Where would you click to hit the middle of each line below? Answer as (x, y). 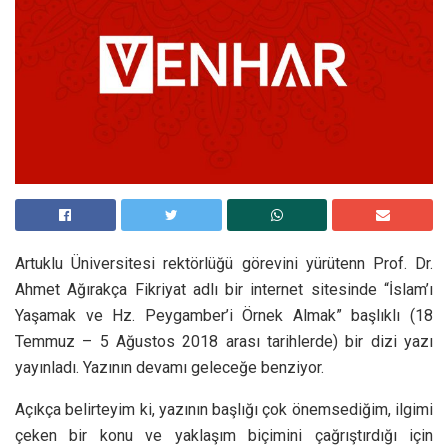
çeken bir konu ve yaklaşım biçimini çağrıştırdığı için (224, 435)
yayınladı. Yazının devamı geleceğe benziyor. (169, 367)
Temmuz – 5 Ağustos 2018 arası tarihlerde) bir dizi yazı (224, 341)
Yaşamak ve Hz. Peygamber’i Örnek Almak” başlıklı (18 (224, 315)
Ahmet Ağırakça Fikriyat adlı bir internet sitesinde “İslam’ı (224, 289)
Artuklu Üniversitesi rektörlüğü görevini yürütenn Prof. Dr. (224, 263)
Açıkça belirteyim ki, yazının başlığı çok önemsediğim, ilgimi (224, 409)
